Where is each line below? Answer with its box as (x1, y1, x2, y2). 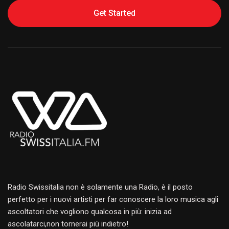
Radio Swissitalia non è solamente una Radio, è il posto (8, 182, 193, 192)
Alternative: (8, 29, 48, 39)
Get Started (94, 8, 135, 18)
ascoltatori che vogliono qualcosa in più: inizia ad (8, 207, 172, 216)
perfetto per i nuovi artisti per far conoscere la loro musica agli (8, 194, 218, 204)
